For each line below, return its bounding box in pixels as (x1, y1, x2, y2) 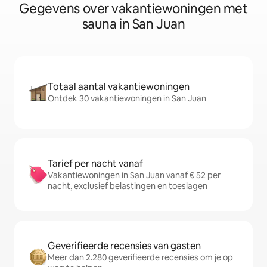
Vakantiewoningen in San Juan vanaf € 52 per (48, 170, 221, 181)
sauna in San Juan (82, 15, 185, 33)
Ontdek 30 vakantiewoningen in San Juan (48, 93, 206, 104)
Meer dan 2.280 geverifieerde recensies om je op (48, 252, 233, 263)
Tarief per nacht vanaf (48, 157, 143, 170)
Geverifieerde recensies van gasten (48, 240, 201, 252)
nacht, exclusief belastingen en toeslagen (48, 181, 207, 191)
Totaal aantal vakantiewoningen (48, 80, 190, 93)
